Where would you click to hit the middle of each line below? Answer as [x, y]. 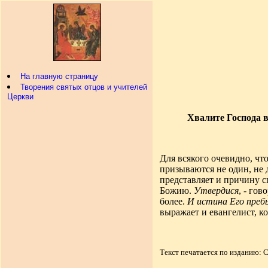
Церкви [20, 97]
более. [173, 201]
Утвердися [216, 191]
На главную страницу [59, 76]
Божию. [177, 191]
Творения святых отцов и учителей [83, 87]
